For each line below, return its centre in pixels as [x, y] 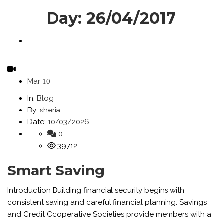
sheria [50, 110]
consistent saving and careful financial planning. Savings [107, 202]
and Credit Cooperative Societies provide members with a [109, 214]
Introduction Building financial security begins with [96, 190]
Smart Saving [56, 170]
